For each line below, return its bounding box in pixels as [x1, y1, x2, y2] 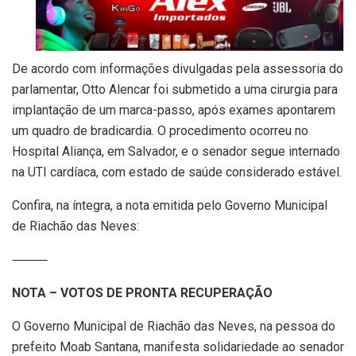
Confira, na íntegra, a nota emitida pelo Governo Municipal [12, 198, 327, 214]
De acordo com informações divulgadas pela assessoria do [12, 61, 343, 77]
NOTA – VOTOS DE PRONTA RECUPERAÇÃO [12, 285, 273, 301]
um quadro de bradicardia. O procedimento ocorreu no [12, 123, 308, 139]
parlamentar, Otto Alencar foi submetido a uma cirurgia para [12, 82, 338, 98]
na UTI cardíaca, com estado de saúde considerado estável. [12, 164, 342, 180]
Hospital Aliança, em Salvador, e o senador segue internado [12, 144, 340, 160]
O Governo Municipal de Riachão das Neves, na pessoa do [12, 319, 335, 335]
